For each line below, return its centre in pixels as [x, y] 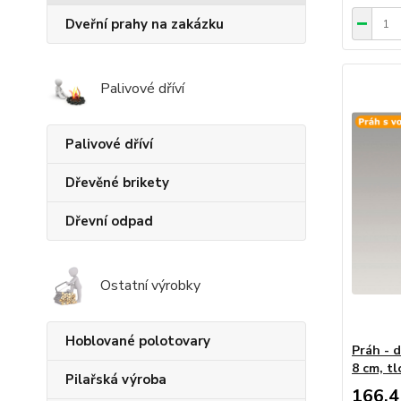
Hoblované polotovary [138, 341]
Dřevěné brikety [117, 183]
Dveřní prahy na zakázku [145, 25]
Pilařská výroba [116, 380]
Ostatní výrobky [150, 286]
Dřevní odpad [109, 222]
